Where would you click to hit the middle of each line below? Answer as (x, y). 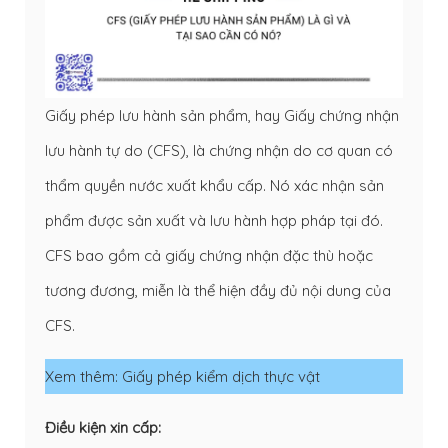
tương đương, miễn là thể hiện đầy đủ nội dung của (218, 290)
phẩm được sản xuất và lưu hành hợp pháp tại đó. (214, 220)
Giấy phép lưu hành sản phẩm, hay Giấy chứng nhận (222, 115)
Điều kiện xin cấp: (103, 427)
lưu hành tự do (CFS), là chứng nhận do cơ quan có (219, 150)
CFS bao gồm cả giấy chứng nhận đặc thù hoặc (209, 255)
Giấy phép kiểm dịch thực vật (221, 376)
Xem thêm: (83, 376)
